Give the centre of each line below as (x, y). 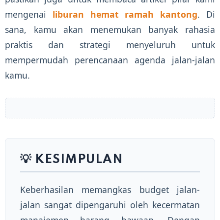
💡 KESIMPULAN (72, 160)
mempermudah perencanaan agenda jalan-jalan (110, 60)
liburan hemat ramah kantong (125, 14)
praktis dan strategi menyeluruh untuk (110, 44)
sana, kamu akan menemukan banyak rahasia (110, 29)
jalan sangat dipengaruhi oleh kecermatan (110, 205)
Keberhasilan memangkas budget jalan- (110, 189)
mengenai (29, 14)
